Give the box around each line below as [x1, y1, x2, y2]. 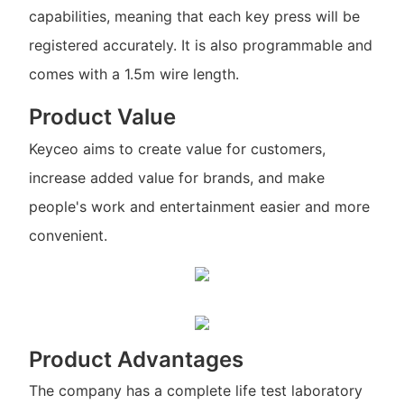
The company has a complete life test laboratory [28, 381, 363, 399]
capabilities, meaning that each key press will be [28, 7, 360, 26]
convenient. [28, 225, 107, 244]
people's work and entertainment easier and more [28, 197, 370, 216]
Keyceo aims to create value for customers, [28, 139, 326, 158]
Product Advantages [28, 345, 243, 372]
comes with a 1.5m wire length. [28, 65, 239, 84]
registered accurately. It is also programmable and [28, 36, 372, 55]
